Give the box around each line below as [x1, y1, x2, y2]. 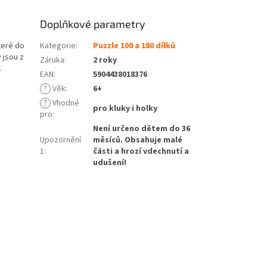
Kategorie [40, 40, 76, 52]
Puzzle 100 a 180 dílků [93, 40, 176, 52]
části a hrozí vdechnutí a [93, 145, 190, 158]
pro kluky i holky [93, 103, 158, 115]
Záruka [40, 54, 65, 67]
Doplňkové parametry [40, 17, 146, 31]
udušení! [93, 157, 127, 169]
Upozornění [40, 134, 82, 147]
